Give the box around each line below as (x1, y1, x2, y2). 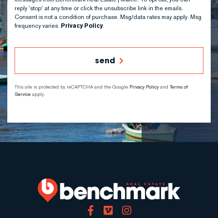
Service (15, 91, 31, 97)
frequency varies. (15, 22, 61, 29)
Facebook (93, 206, 126, 216)
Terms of (170, 84, 188, 90)
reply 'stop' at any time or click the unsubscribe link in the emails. (15, 4, 183, 12)
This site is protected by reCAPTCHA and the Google (15, 84, 129, 90)
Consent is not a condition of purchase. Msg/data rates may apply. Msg (15, 13, 201, 20)
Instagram (130, 206, 163, 216)
